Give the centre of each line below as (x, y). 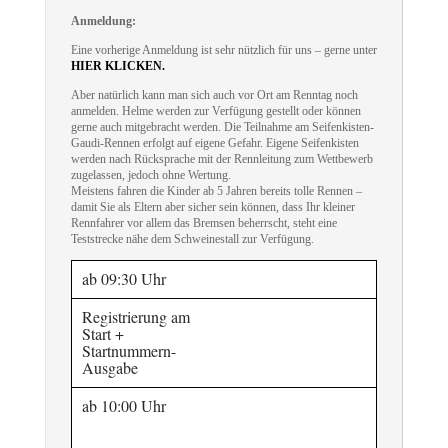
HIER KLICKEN (116, 66)
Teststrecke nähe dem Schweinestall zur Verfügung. (192, 239)
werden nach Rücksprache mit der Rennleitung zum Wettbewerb (221, 159)
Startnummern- (128, 351)
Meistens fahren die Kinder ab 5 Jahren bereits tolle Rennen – (216, 191)
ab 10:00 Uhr (123, 406)
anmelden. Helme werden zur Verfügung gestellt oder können (215, 111)
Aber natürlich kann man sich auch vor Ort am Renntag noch (214, 95)
